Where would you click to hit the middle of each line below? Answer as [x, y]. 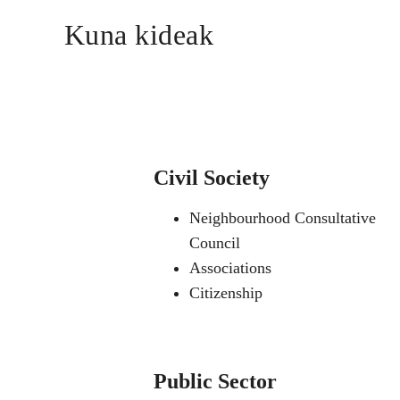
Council [214, 242]
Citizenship [225, 292]
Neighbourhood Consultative [282, 217]
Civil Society [211, 177]
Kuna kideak [139, 35]
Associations [230, 267]
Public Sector [215, 381]
